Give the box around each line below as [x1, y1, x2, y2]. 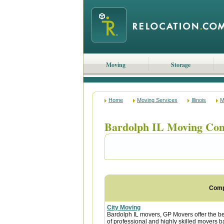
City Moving [107, 204, 140, 211]
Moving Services [137, 97, 177, 103]
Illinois [191, 97, 206, 103]
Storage [170, 60, 190, 69]
